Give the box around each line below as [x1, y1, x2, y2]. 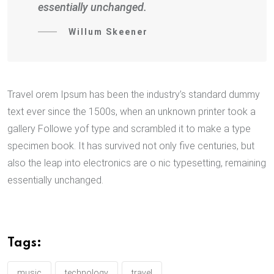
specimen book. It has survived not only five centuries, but [7, 139, 254, 152]
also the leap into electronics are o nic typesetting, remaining [7, 157, 266, 169]
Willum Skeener [68, 26, 148, 37]
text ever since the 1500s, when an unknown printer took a [7, 105, 256, 117]
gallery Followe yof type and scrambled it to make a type [7, 122, 251, 135]
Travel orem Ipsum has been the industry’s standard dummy [7, 88, 260, 100]
